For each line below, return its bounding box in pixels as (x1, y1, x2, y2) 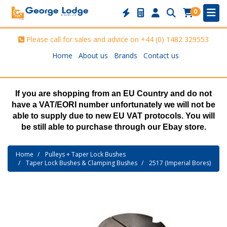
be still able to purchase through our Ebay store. (21, 123, 206, 131)
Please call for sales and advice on (26, 34, 141, 44)
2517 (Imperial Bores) (149, 159, 211, 167)
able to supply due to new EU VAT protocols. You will (12, 111, 215, 120)
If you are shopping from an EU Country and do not (15, 89, 212, 98)
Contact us (143, 51, 179, 60)
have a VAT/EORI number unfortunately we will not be (12, 100, 215, 109)
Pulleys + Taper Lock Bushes (45, 150, 126, 159)
